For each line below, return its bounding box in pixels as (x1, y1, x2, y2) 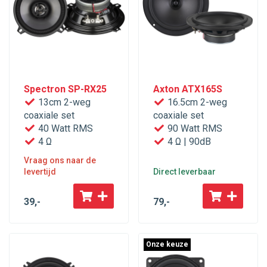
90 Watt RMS (165, 123, 222, 135)
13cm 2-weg (36, 97, 91, 108)
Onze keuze (146, 240, 188, 249)
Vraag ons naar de (24, 156, 96, 166)
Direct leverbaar (153, 167, 216, 177)
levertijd (24, 167, 56, 177)
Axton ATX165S (153, 83, 222, 95)
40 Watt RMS (36, 123, 93, 135)
